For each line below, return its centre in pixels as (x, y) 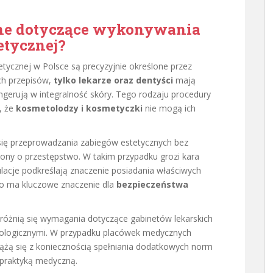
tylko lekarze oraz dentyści (113, 80)
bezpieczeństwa (152, 184)
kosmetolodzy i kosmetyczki (79, 108)
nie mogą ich (169, 108)
